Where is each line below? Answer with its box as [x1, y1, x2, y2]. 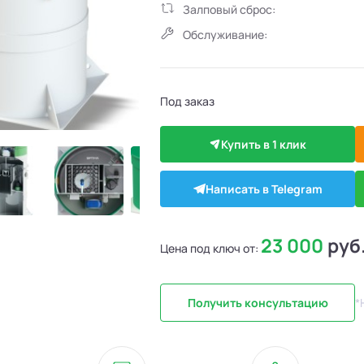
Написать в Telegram [205, 181, 323, 197]
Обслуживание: [183, 27, 268, 42]
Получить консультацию [187, 295, 328, 310]
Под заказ [160, 93, 215, 109]
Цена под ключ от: [160, 240, 262, 256]
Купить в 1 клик [221, 136, 307, 152]
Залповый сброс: [183, 2, 276, 17]
